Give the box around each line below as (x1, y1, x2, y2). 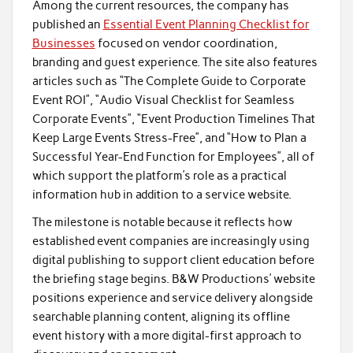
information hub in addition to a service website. (32, 187, 292, 202)
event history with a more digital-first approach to (32, 329, 302, 344)
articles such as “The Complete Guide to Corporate (32, 73, 306, 88)
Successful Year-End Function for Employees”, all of (32, 149, 314, 164)
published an (32, 17, 103, 32)
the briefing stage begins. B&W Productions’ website (32, 272, 315, 287)
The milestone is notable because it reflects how (32, 215, 292, 230)
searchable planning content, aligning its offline (32, 310, 290, 325)
